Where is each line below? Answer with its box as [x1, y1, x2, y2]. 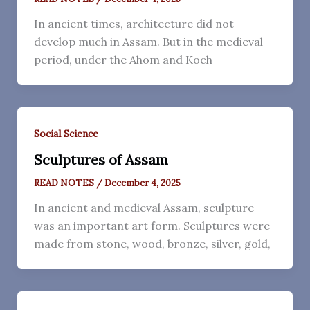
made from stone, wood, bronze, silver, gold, [33, 236, 271, 250]
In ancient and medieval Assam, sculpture [33, 200, 254, 215]
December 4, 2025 [104, 176, 181, 189]
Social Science [33, 127, 98, 140]
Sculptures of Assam [33, 150, 168, 168]
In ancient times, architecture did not [33, 16, 234, 30]
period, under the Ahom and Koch [33, 52, 212, 66]
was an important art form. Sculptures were [33, 218, 270, 232]
